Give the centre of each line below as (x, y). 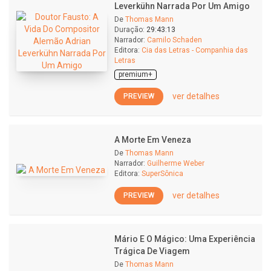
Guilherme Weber (176, 163)
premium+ (135, 74)
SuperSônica (162, 174)
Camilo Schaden (175, 40)
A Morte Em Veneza (153, 140)
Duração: (129, 30)
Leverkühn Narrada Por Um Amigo (182, 6)
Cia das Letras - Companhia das (195, 50)
